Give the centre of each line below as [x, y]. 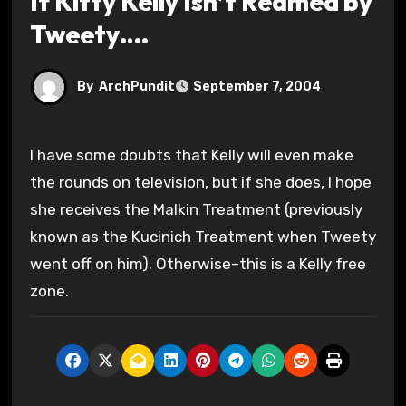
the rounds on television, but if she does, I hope [200, 182]
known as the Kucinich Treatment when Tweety [203, 236]
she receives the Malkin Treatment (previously [196, 209]
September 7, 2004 [256, 87]
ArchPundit [136, 86]
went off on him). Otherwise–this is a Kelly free [198, 263]
